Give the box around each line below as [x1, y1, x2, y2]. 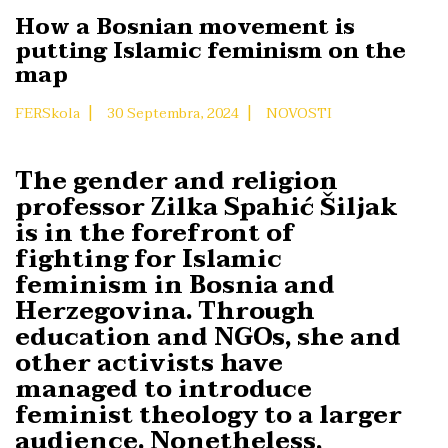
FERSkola [15, 102, 80, 126]
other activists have [15, 343, 284, 385]
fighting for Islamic [15, 239, 283, 281]
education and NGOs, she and [15, 317, 402, 359]
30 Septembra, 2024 [107, 102, 239, 126]
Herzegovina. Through [15, 291, 316, 333]
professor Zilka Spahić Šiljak [15, 187, 399, 229]
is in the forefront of [15, 213, 296, 255]
